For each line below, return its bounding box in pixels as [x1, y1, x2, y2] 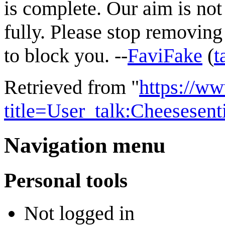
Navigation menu [4, 133, 165, 158]
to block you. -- [4, 44, 128, 67]
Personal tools [4, 168, 128, 192]
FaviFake [128, 44, 202, 67]
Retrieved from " [4, 75, 139, 98]
